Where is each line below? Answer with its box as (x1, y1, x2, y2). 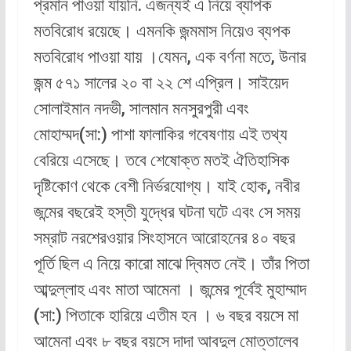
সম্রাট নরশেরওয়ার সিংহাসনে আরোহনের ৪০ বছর (33, 228, 295, 248)
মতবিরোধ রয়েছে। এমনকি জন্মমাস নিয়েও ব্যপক (33, 21, 291, 42)
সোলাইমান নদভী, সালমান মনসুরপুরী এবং (33, 99, 249, 119)
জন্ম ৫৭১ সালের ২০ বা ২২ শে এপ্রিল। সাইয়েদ (33, 73, 288, 93)
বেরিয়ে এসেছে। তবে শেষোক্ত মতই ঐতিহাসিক (33, 150, 290, 171)
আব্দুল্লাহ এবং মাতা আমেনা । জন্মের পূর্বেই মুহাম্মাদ (33, 280, 306, 300)
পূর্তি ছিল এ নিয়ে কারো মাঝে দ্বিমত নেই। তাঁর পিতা (33, 254, 309, 274)
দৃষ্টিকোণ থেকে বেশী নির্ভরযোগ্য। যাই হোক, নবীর (33, 176, 300, 197)
